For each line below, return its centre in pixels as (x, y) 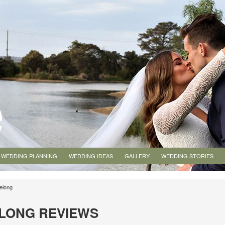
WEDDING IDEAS (91, 156)
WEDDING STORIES (187, 156)
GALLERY (137, 156)
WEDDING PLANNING (29, 156)
